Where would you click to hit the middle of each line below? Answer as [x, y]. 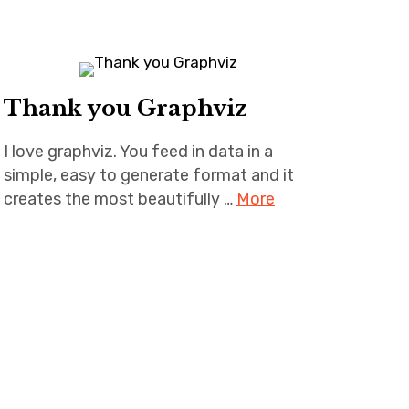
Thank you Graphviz [125, 108]
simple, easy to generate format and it [148, 175]
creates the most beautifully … [120, 199]
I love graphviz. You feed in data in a [138, 152]
